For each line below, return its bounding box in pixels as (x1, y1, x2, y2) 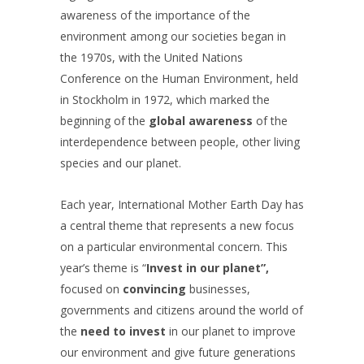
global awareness (149, 113, 253, 128)
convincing (123, 281, 186, 297)
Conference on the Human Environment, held (60, 71, 298, 86)
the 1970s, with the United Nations (60, 50, 243, 65)
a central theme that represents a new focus (60, 218, 294, 233)
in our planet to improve (166, 323, 296, 339)
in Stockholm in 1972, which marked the (60, 92, 270, 107)
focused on (60, 281, 123, 297)
